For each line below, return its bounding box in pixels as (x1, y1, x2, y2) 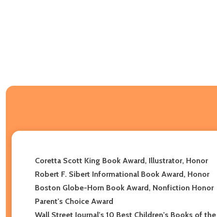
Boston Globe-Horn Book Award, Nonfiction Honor (35, 183, 214, 192)
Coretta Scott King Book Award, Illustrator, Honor (35, 155, 208, 165)
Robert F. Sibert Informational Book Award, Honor (35, 169, 209, 179)
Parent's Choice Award (35, 196, 113, 206)
